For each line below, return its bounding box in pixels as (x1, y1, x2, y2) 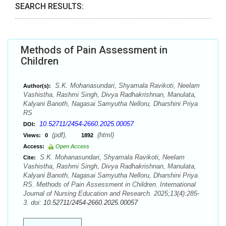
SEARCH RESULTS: (15, 2, 84, 11)
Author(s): (23, 83, 51, 89)
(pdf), (50, 131, 81, 139)
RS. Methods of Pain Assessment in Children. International (23, 181, 196, 188)
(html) (95, 131, 114, 139)
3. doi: (23, 199, 43, 206)
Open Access (55, 143, 89, 149)
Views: (23, 132, 41, 138)
